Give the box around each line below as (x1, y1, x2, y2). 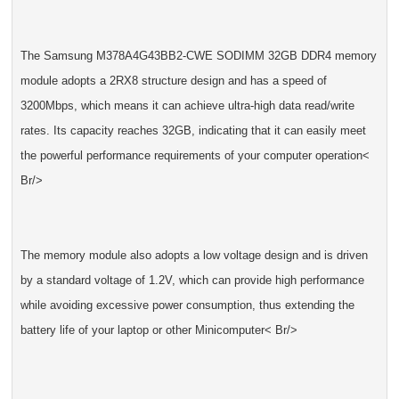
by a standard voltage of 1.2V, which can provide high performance (20, 273, 364, 288)
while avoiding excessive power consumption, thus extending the (20, 298, 354, 313)
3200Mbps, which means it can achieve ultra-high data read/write (20, 99, 354, 113)
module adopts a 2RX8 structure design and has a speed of (20, 74, 327, 88)
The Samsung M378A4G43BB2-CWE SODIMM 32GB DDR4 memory (20, 49, 377, 63)
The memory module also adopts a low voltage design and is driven (20, 248, 368, 263)
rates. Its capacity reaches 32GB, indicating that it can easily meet (20, 124, 366, 138)
